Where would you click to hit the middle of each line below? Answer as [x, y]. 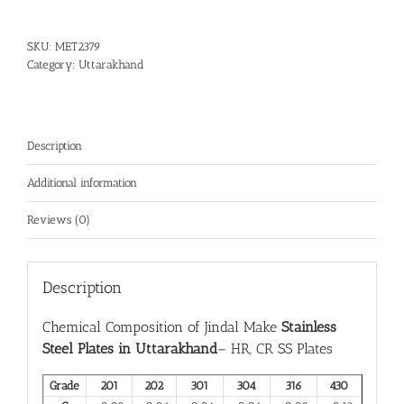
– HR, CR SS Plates [275, 349]
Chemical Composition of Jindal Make [161, 327]
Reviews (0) [59, 219]
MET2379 [78, 46]
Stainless [308, 327]
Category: [53, 64]
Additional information [82, 182]
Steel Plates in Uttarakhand [129, 349]
